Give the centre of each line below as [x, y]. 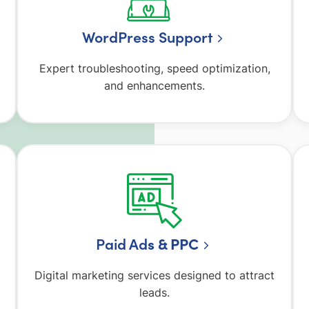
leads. [154, 293]
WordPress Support [147, 37]
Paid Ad [121, 244]
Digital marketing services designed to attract [154, 276]
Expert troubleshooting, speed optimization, [154, 69]
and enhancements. [154, 86]
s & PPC [173, 244]
